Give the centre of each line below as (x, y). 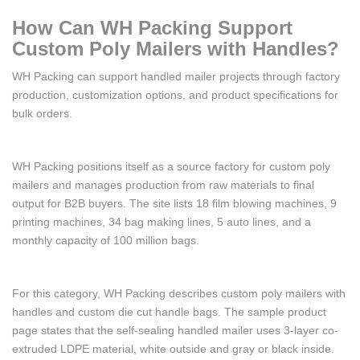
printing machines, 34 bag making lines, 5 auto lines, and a (162, 222)
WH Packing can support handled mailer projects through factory (176, 76)
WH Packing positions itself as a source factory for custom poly (171, 166)
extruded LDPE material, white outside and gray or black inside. (173, 349)
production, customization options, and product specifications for (175, 95)
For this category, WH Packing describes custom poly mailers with (179, 293)
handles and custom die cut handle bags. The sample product (169, 312)
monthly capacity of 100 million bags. (106, 240)
